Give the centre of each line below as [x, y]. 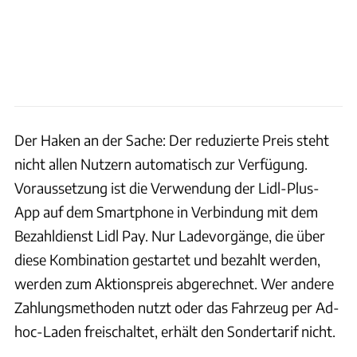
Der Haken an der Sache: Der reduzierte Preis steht [172, 139]
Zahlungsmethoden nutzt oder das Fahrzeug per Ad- [177, 307]
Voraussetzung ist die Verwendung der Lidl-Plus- [167, 187]
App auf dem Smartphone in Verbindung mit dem [166, 211]
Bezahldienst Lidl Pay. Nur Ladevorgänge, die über [170, 235]
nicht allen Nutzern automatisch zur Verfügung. [161, 163]
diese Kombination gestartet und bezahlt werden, [167, 259]
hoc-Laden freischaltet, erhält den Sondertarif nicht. [175, 331]
